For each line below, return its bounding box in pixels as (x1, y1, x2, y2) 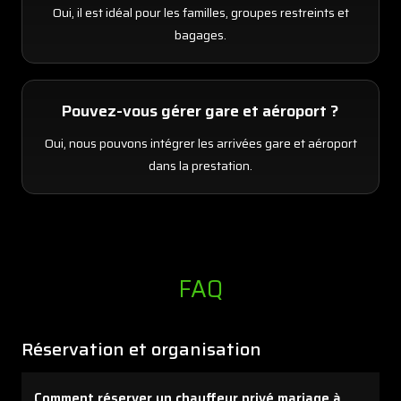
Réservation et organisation (21, 335, 261, 364)
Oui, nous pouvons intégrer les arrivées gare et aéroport (44, 133, 357, 154)
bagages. (175, 25, 226, 46)
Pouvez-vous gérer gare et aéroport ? (62, 98, 339, 124)
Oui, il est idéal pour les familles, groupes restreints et (52, 3, 349, 23)
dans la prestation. (149, 156, 252, 176)
